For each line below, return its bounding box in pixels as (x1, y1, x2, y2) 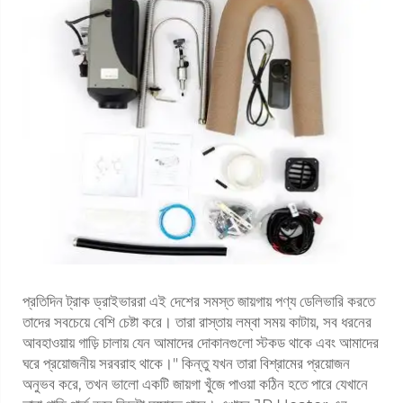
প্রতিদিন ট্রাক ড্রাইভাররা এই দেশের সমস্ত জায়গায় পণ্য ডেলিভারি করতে (22, 291, 375, 310)
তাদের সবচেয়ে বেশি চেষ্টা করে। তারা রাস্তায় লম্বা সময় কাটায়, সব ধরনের (22, 312, 372, 331)
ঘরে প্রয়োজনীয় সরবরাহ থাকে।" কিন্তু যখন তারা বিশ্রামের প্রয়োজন (22, 354, 350, 372)
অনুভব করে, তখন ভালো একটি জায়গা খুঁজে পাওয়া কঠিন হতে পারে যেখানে (22, 374, 368, 393)
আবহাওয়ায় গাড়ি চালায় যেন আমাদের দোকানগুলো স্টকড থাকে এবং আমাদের (22, 333, 379, 352)
